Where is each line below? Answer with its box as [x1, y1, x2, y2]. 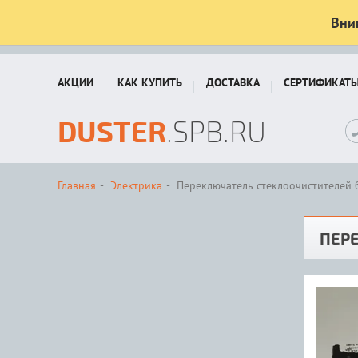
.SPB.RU [166, 113, 266, 148]
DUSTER [58, 113, 166, 148]
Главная [58, 178, 96, 193]
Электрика [110, 178, 162, 193]
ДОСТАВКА [206, 75, 260, 89]
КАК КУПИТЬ [117, 75, 182, 89]
